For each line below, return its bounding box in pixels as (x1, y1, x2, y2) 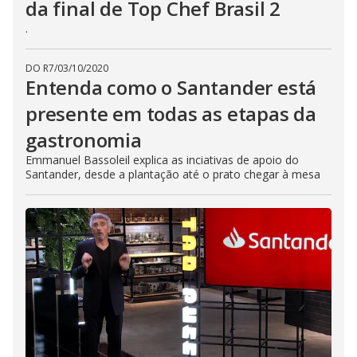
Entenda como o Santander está (25, 74, 317, 100)
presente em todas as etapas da (25, 100, 316, 127)
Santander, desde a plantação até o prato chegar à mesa (25, 167, 320, 182)
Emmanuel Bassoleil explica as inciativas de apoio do (25, 152, 299, 167)
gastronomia (25, 127, 142, 153)
